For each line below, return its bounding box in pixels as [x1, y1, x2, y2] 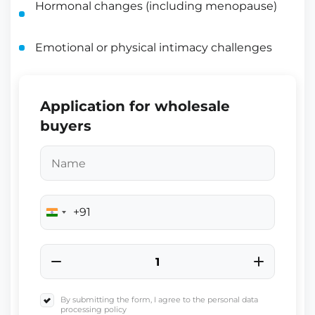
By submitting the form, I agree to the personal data [60, 295, 258, 304]
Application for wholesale [40, 98, 230, 115]
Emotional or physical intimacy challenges [35, 41, 272, 54]
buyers [40, 117, 91, 134]
